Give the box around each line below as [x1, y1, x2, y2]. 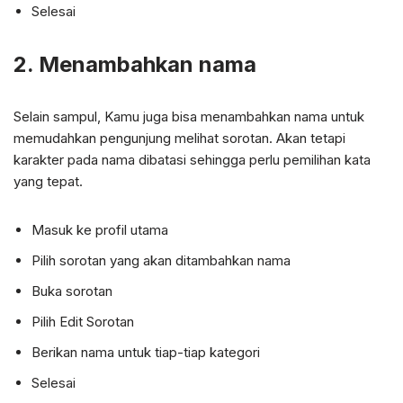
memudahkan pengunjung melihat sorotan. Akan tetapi [13, 129, 345, 147]
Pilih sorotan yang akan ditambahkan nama [31, 251, 291, 269]
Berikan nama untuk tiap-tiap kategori [31, 343, 260, 361]
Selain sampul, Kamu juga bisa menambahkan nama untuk [13, 107, 364, 125]
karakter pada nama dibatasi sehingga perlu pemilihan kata [13, 150, 371, 168]
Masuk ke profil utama [31, 220, 168, 238]
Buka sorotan [31, 282, 112, 300]
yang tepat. [13, 172, 83, 190]
